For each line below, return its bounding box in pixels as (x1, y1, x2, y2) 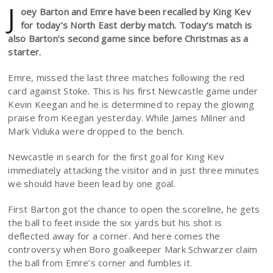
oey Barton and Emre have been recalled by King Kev (20, 5, 251, 18)
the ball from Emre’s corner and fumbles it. (8, 257, 193, 269)
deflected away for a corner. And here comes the (8, 230, 221, 242)
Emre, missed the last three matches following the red (8, 71, 245, 83)
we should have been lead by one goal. (8, 177, 175, 190)
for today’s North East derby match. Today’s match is (20, 19, 252, 31)
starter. (8, 46, 41, 58)
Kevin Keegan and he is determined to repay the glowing (8, 98, 255, 110)
